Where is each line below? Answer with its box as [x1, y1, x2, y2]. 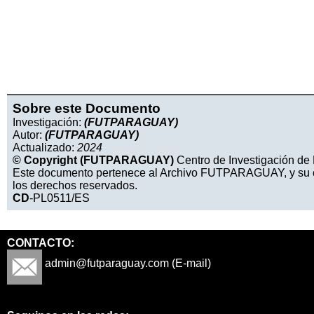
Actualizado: [13, 141, 77, 153]
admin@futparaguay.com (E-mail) [42, 257, 211, 269]
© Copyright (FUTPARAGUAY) [13, 153, 174, 166]
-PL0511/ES [29, 191, 90, 204]
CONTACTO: [7, 236, 74, 249]
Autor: [13, 128, 45, 141]
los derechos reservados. [13, 179, 137, 191]
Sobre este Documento [13, 100, 161, 116]
